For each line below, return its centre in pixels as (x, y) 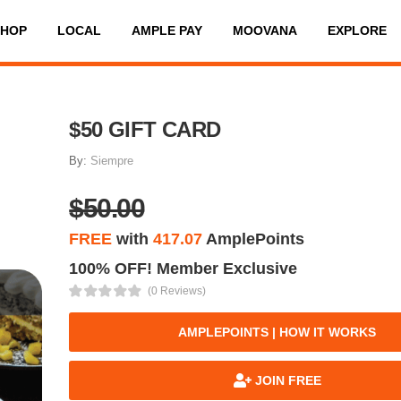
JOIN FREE (286, 380)
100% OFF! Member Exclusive (183, 268)
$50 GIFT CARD (145, 129)
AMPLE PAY (166, 31)
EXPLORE (357, 31)
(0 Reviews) (176, 290)
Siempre (112, 160)
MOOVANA (264, 31)
